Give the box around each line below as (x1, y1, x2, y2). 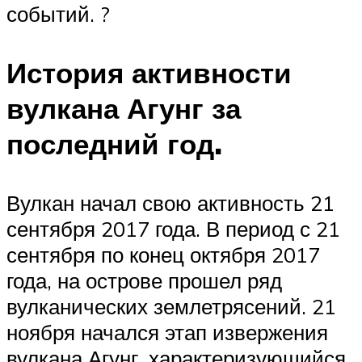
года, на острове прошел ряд (6, 267, 282, 294)
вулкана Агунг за (6, 90, 241, 126)
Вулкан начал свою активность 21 (6, 190, 335, 217)
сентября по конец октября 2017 (6, 242, 320, 268)
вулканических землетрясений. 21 (6, 293, 336, 320)
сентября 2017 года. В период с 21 (6, 216, 340, 242)
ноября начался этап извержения (6, 319, 328, 346)
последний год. (6, 125, 222, 162)
